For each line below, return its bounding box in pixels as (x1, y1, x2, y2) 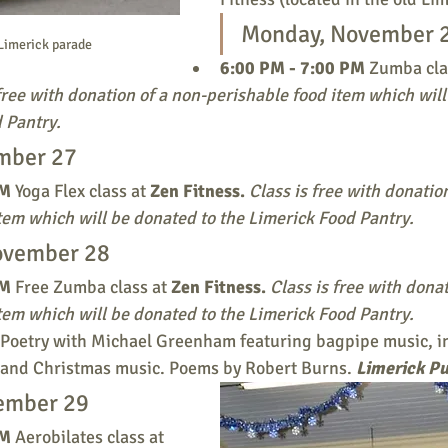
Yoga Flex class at (15, 180, 150, 202)
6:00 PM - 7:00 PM (220, 57, 369, 79)
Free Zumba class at (15, 276, 171, 298)
